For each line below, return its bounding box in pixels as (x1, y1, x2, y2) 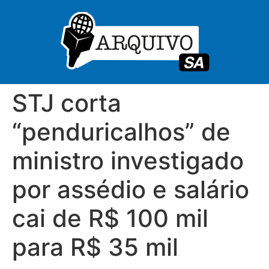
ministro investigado (12, 146, 244, 175)
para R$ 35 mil (12, 232, 178, 262)
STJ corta (12, 88, 121, 118)
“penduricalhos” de (12, 117, 231, 147)
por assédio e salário (12, 175, 249, 204)
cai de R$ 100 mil (12, 204, 208, 233)
